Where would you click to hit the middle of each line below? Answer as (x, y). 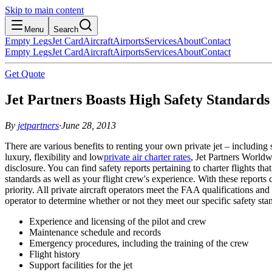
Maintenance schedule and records (95, 232)
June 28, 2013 (89, 125)
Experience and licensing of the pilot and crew (118, 221)
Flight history (55, 254)
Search (66, 29)
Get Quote (25, 74)
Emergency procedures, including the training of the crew (139, 243)
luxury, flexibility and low (54, 157)
